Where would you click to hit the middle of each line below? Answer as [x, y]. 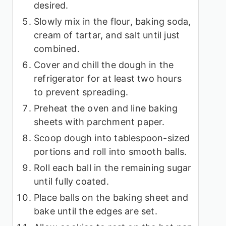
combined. [57, 49]
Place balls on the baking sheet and [111, 198]
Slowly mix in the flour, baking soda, [112, 22]
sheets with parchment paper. [99, 122]
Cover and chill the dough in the [104, 65]
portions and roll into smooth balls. [110, 152]
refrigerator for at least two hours [108, 79]
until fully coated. [71, 182]
